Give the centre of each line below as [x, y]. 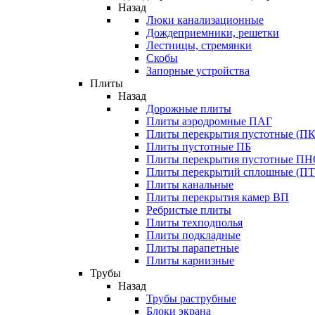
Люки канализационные [205, 20]
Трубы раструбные [191, 298]
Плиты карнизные [190, 261]
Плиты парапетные [193, 248]
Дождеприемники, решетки [213, 33]
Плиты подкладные [193, 235]
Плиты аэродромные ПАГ [209, 121]
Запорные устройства [198, 71]
